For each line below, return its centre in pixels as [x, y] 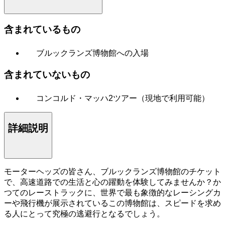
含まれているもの [42, 30]
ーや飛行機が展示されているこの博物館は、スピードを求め [113, 203]
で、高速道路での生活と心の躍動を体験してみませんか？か [113, 182]
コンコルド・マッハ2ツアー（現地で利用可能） [123, 98]
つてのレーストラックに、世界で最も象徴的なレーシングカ [113, 192]
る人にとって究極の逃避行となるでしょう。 [84, 213]
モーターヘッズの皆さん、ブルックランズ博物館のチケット [113, 171]
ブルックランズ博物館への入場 [92, 53]
